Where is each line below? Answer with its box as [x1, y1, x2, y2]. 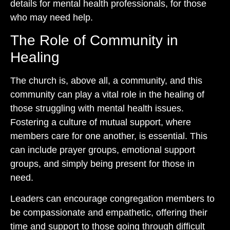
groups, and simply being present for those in [10, 158, 195, 169]
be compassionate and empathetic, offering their [10, 207, 207, 218]
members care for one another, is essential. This [10, 130, 207, 141]
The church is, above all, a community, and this [10, 75, 202, 86]
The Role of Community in [10, 32, 178, 48]
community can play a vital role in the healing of [10, 89, 204, 100]
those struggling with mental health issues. [10, 103, 184, 113]
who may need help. [10, 12, 93, 23]
